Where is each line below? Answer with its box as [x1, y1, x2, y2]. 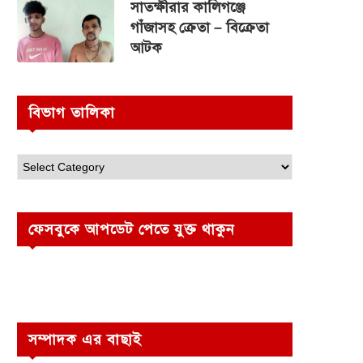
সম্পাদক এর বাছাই [28, 331, 142, 348]
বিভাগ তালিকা [28, 104, 115, 122]
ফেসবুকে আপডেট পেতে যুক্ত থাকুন [28, 220, 235, 238]
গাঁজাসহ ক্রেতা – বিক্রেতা [130, 19, 269, 36]
